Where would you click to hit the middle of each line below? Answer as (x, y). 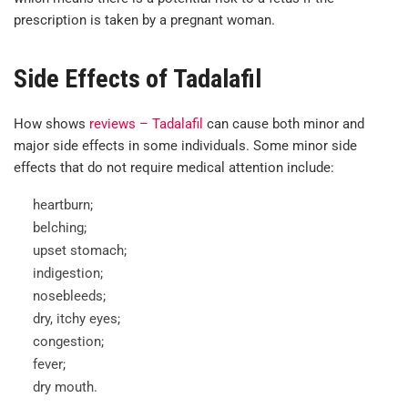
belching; (60, 227)
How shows (51, 123)
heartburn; (63, 204)
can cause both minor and (284, 123)
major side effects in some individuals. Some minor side (185, 145)
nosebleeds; (69, 296)
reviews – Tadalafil (146, 123)
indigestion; (68, 273)
